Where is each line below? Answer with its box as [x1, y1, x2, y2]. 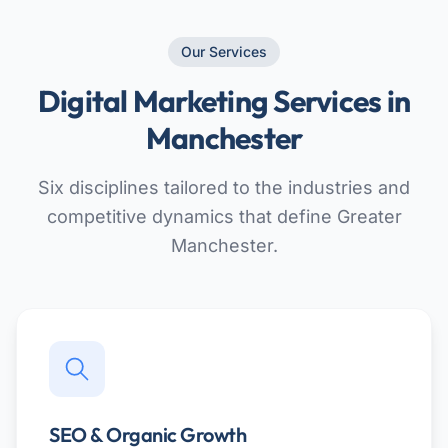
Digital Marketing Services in [37, 81, 411, 120]
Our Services [181, 42, 267, 60]
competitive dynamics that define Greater [46, 205, 402, 227]
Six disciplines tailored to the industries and [38, 176, 410, 198]
